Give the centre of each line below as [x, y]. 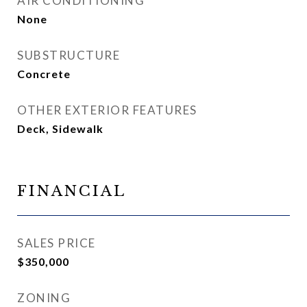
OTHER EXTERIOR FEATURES [107, 110]
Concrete [44, 74]
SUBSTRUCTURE [69, 55]
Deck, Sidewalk [60, 128]
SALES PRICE [57, 243]
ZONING [44, 298]
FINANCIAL [72, 191]
